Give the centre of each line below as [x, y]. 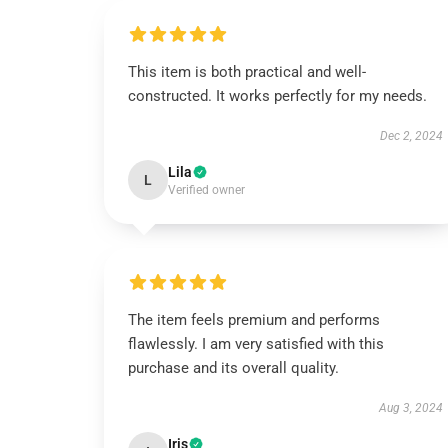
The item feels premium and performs [254, 320]
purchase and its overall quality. [233, 368]
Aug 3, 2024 [410, 408]
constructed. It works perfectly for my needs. [277, 96]
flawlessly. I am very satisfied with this [256, 344]
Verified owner [206, 190]
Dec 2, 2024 [411, 136]
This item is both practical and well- [247, 72]
